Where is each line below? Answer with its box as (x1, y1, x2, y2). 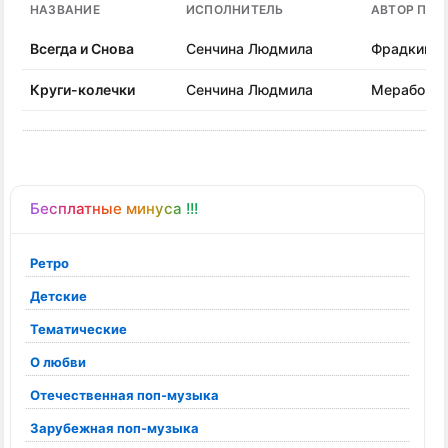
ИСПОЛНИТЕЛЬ (186, 2, 284, 17)
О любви (30, 354, 86, 370)
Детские (30, 288, 87, 304)
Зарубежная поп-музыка (30, 420, 199, 436)
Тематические (30, 321, 127, 337)
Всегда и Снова (30, 40, 134, 57)
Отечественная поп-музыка (30, 387, 219, 403)
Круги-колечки (30, 81, 135, 98)
